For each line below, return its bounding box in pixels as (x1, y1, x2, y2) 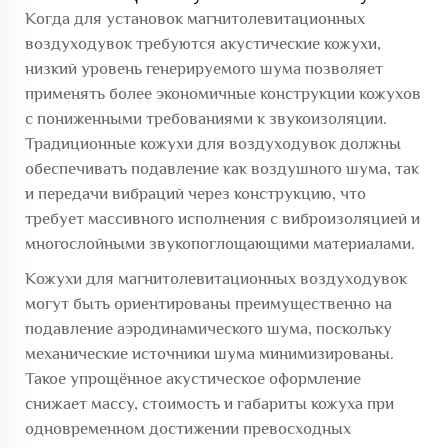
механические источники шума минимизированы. (25, 343, 394, 363)
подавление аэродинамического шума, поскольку (25, 318, 392, 338)
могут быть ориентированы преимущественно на (25, 293, 392, 313)
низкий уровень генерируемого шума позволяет (25, 58, 383, 78)
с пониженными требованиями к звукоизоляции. (25, 108, 387, 128)
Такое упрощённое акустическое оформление (25, 368, 361, 388)
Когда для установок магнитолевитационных (25, 8, 365, 28)
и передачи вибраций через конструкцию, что (25, 183, 366, 203)
